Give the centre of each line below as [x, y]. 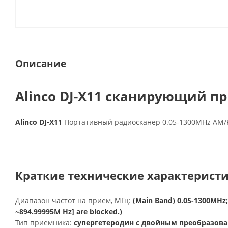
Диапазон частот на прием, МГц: [74, 200]
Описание [41, 63]
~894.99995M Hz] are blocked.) [69, 211]
